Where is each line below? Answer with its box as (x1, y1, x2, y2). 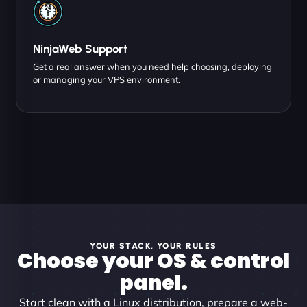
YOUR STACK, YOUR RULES (90, 240, 217, 251)
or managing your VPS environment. (33, 73, 180, 85)
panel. (119, 268, 188, 297)
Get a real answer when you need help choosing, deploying (33, 60, 272, 72)
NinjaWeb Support (33, 41, 127, 56)
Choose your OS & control (17, 246, 290, 275)
